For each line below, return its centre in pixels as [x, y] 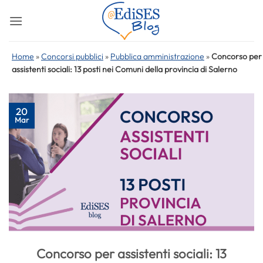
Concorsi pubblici [72, 56]
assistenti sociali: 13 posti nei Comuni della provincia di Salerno [124, 69]
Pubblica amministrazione [157, 56]
